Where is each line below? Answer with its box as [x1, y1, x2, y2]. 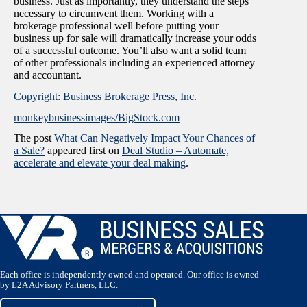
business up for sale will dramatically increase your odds [14, 32, 256, 44]
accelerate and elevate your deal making [14, 157, 186, 169]
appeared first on [45, 145, 122, 157]
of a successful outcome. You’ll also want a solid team [14, 44, 246, 56]
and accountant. [14, 69, 82, 81]
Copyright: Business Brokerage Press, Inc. [14, 90, 197, 102]
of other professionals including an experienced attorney [14, 56, 255, 69]
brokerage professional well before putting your [14, 19, 219, 32]
